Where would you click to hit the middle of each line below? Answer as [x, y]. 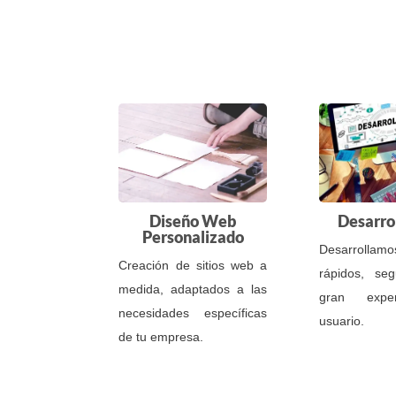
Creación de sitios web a [193, 265]
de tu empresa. [161, 336]
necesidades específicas [193, 312]
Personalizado [193, 236]
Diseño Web [193, 221]
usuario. [342, 320]
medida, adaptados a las [193, 289]
